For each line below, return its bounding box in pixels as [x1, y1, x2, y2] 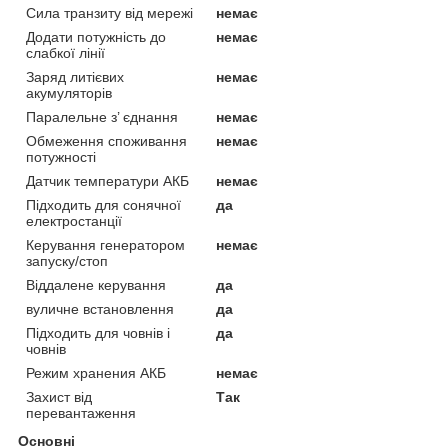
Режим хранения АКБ [26, 364, 166, 381]
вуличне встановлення [26, 300, 174, 317]
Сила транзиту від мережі [26, 4, 193, 21]
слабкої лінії [26, 44, 105, 61]
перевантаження [26, 404, 136, 421]
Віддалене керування [26, 276, 166, 293]
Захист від [26, 388, 92, 405]
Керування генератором [26, 236, 185, 253]
